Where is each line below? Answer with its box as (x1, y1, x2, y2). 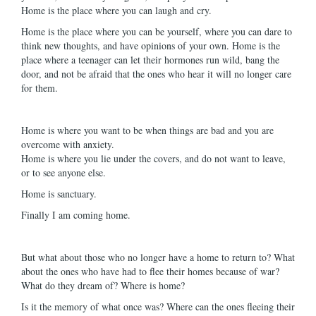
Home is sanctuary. (21, 187, 100, 200)
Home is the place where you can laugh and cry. (21, 4, 215, 17)
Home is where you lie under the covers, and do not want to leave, (21, 152, 286, 165)
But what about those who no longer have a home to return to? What (21, 250, 295, 264)
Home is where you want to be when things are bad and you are (21, 123, 274, 137)
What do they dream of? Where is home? (21, 279, 188, 292)
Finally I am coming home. (21, 208, 134, 221)
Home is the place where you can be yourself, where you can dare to (21, 25, 292, 38)
